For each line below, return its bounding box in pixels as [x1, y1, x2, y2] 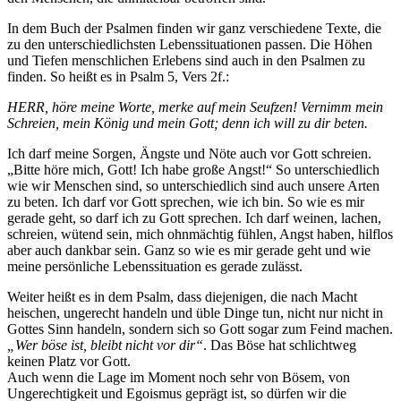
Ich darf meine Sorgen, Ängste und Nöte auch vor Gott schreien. [7, 145, 371, 161]
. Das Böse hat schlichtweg [203, 337, 356, 353]
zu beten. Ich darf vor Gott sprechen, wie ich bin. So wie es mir [7, 193, 364, 209]
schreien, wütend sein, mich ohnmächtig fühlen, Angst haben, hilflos [7, 226, 393, 242]
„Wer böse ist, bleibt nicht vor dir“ [7, 337, 203, 353]
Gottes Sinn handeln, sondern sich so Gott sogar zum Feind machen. [7, 320, 393, 337]
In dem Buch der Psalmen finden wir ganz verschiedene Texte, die [7, 20, 381, 36]
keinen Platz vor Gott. [7, 353, 131, 369]
